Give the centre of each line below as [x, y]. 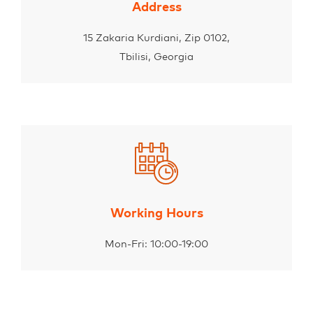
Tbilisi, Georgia [156, 57]
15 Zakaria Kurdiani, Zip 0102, [156, 38]
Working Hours [156, 213]
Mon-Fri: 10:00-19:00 [156, 244]
